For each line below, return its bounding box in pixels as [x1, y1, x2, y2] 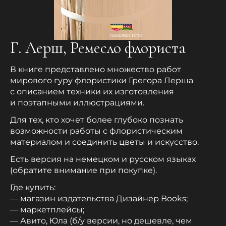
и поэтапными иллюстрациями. [10, 98, 144, 108]
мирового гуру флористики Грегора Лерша [10, 76, 193, 86]
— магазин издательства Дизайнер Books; [10, 194, 188, 204]
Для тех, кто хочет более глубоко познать [10, 115, 183, 125]
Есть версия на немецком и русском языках [10, 154, 196, 164]
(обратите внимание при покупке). [10, 165, 157, 176]
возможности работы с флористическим [10, 126, 183, 136]
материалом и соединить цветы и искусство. [10, 137, 201, 147]
